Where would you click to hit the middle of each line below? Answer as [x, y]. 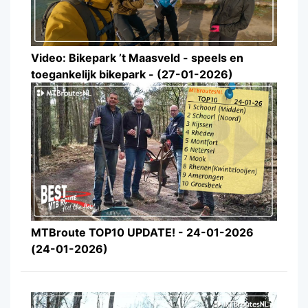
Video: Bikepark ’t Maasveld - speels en [137, 57]
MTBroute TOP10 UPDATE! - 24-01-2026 [142, 233]
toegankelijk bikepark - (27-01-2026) [132, 74]
